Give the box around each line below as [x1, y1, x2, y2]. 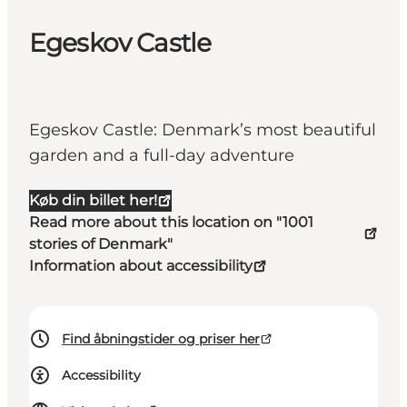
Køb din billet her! [29, 192, 157, 210]
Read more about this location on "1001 [29, 213, 313, 232]
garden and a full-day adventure [29, 145, 294, 166]
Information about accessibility [29, 257, 253, 275]
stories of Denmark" [29, 235, 173, 253]
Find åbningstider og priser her [62, 331, 260, 348]
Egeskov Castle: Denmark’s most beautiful [29, 120, 376, 141]
